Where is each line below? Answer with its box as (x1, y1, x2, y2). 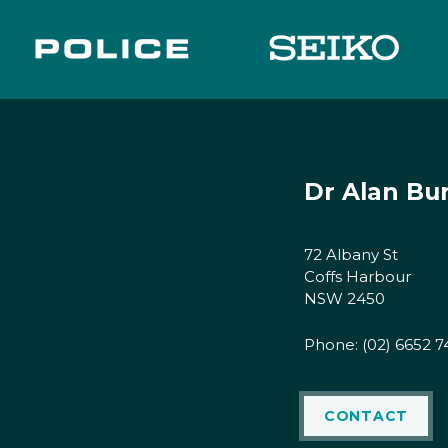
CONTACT (324, 407, 408, 426)
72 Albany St (304, 245, 398, 265)
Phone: (304, 335, 362, 355)
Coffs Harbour (304, 267, 411, 287)
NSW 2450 (304, 289, 385, 309)
